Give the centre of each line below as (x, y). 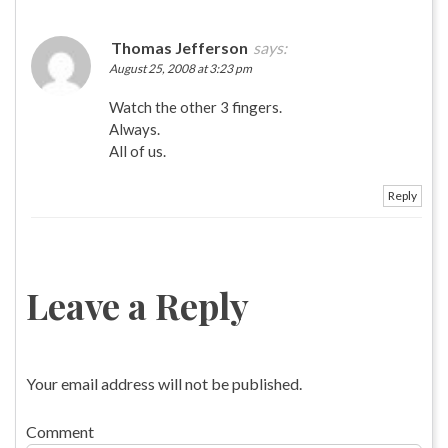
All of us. (137, 150)
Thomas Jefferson (179, 47)
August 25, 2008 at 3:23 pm (180, 68)
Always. (134, 128)
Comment (60, 431)
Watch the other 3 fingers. (195, 106)
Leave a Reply (137, 304)
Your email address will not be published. (164, 383)
